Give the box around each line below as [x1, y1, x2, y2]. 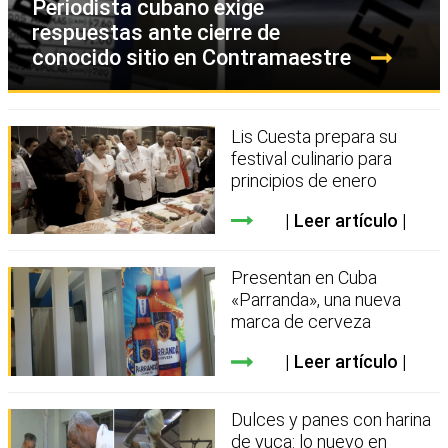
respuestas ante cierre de [32, 19, 280, 45]
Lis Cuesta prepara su [231, 125, 398, 147]
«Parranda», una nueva [231, 289, 402, 311]
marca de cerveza [231, 311, 372, 333]
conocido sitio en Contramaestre [32, 44, 351, 70]
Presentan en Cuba [231, 267, 378, 289]
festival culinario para [231, 147, 393, 169]
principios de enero [231, 169, 378, 191]
